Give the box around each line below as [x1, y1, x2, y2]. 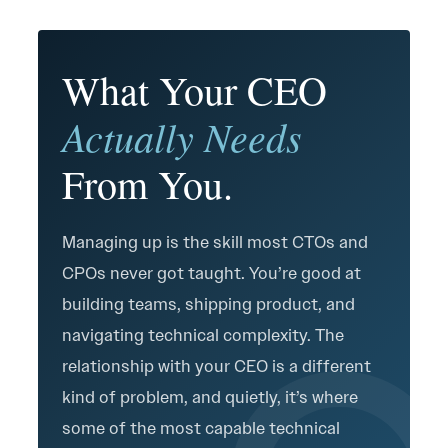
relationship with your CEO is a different [62, 355, 371, 377]
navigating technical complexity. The [62, 324, 344, 346]
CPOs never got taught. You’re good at [62, 262, 361, 284]
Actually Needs [62, 109, 302, 163]
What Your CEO [62, 63, 327, 116]
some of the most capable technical [62, 417, 340, 439]
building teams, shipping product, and [62, 293, 355, 315]
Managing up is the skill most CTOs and [62, 231, 368, 253]
